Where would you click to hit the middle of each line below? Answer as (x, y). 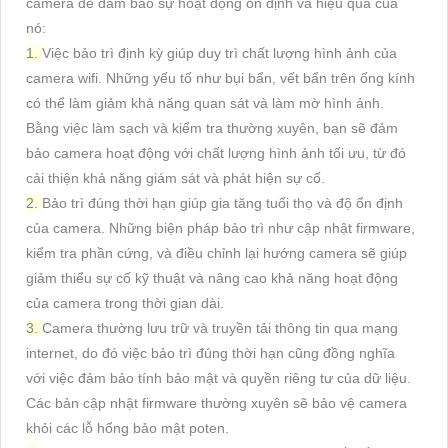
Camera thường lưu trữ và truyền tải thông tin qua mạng (220, 327)
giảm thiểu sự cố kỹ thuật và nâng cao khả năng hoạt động (212, 277)
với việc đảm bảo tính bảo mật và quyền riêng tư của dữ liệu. (218, 377)
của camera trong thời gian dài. (125, 302)
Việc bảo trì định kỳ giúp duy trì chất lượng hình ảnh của (219, 52)
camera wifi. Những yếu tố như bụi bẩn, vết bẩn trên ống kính (220, 77)
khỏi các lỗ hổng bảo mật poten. (127, 427)
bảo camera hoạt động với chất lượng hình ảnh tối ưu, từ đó (216, 152)
